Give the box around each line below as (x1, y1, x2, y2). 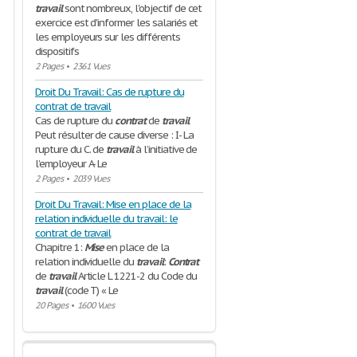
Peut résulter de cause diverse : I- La (35, 128, 194, 142)
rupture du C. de (35, 143, 107, 156)
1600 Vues (76, 300, 115, 311)
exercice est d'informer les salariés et (35, 16, 198, 29)
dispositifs (35, 45, 79, 58)
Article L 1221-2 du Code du (75, 269, 197, 283)
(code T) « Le (61, 284, 119, 297)
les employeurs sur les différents (35, 30, 180, 44)
